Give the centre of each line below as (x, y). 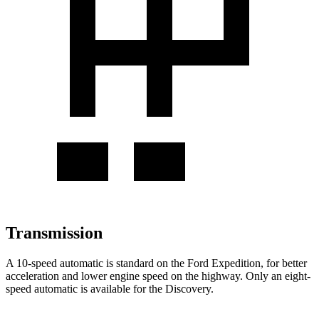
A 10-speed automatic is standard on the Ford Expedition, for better (156, 263)
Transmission (54, 232)
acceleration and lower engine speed (87, 276)
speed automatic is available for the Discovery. (110, 288)
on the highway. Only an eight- (239, 276)
